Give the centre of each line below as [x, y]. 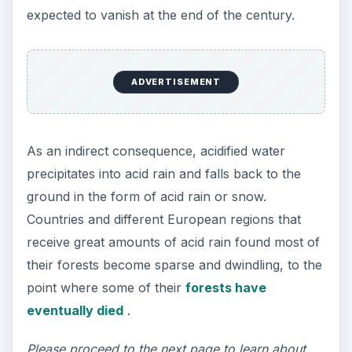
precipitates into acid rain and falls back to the [163, 174]
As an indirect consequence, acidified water [156, 151]
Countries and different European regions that [163, 220]
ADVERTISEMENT [176, 82]
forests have [225, 288]
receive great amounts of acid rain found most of [173, 242]
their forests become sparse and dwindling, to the [174, 265]
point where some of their [106, 288]
